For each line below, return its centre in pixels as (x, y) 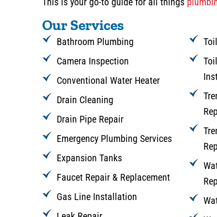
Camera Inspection (93, 61)
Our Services (83, 25)
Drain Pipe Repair (90, 119)
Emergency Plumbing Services (114, 139)
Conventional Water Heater (108, 81)
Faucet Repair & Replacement (113, 178)
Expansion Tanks (89, 158)
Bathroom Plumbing (95, 42)
